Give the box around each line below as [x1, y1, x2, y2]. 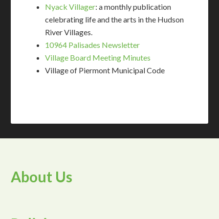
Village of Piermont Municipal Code [45, 66, 165, 75]
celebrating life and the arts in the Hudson [45, 15, 184, 24]
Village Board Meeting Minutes [45, 53, 151, 63]
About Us [11, 168, 73, 186]
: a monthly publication [95, 2, 172, 12]
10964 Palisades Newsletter [45, 40, 140, 50]
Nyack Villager [45, 2, 96, 12]
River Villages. [45, 27, 93, 37]
